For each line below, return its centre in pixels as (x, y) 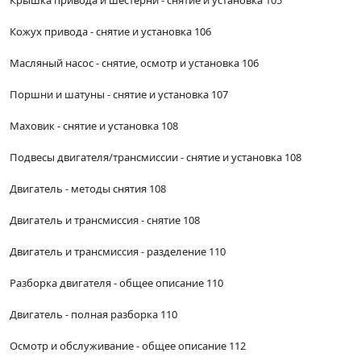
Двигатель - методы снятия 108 (88, 189)
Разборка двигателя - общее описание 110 (116, 283)
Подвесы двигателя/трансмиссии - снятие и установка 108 (156, 158)
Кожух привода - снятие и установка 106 (110, 32)
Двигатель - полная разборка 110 (93, 315)
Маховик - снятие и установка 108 (94, 126)
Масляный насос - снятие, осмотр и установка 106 (134, 63)
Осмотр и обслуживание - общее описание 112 (128, 346)
